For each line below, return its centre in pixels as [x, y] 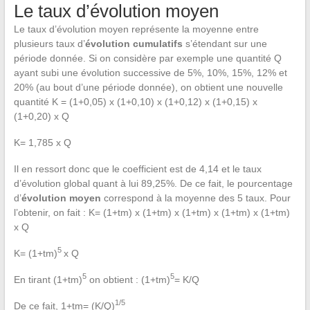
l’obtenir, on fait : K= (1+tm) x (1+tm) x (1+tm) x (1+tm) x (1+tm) [152, 212]
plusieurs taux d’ [49, 43]
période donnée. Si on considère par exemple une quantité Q [147, 58]
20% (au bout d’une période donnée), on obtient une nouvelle [148, 87]
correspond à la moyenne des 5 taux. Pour [197, 198]
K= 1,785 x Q [42, 142]
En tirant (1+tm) [48, 279]
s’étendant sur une [226, 43]
